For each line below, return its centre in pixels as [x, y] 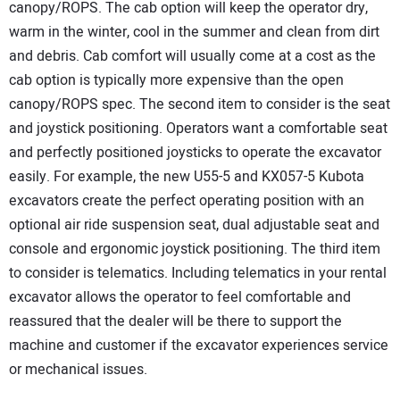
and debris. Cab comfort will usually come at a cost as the [192, 57]
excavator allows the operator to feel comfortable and [180, 298]
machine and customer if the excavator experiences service [199, 346]
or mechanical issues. [78, 370]
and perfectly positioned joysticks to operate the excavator [195, 153]
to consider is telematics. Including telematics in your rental [198, 274]
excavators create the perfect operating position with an [187, 201]
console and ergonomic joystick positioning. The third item [195, 250]
